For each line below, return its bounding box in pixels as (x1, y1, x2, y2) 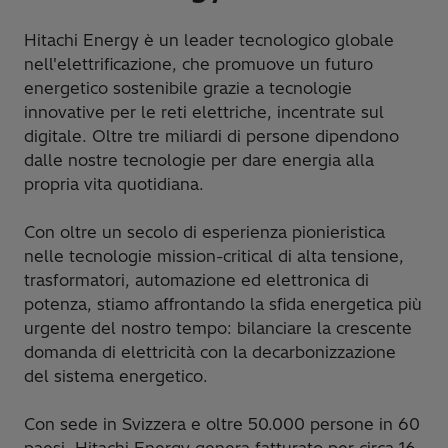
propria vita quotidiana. (24, 173, 204, 194)
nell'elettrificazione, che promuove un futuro (24, 53, 373, 74)
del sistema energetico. (24, 365, 208, 386)
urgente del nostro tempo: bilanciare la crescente (24, 317, 412, 338)
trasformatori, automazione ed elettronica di (24, 269, 369, 290)
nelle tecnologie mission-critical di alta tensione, (24, 245, 404, 266)
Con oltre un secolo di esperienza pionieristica (24, 221, 385, 242)
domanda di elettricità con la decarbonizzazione (24, 341, 396, 362)
